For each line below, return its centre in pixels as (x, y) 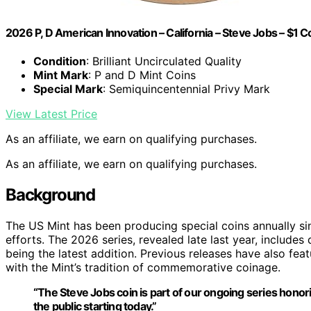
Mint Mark (61, 75)
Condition (60, 61)
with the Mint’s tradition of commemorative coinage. (143, 268)
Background (50, 195)
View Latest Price (51, 114)
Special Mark (68, 89)
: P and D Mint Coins (142, 75)
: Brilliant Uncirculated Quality (164, 61)
